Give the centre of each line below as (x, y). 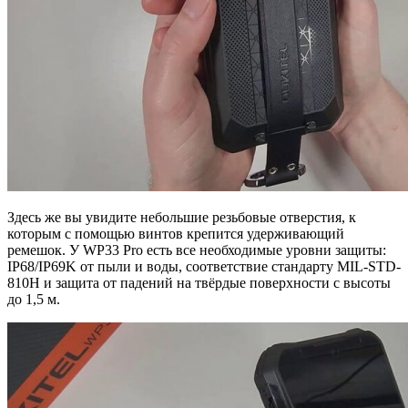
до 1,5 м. (34, 300)
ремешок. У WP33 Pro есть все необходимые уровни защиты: (197, 250)
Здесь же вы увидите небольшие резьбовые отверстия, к (182, 218)
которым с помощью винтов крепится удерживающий (176, 234)
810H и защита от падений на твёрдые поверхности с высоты (199, 283)
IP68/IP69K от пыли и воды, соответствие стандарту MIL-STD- (204, 267)
